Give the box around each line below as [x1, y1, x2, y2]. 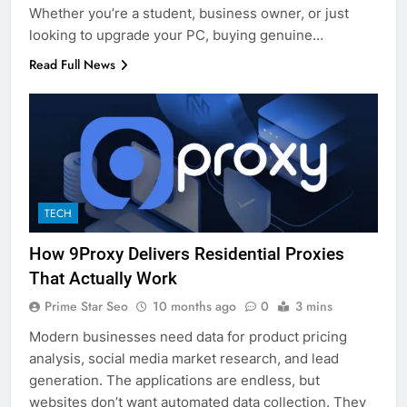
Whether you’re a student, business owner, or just [29, 4, 349, 22]
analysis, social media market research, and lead [29, 350, 339, 368]
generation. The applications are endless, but [29, 372, 320, 390]
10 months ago [153, 297, 236, 316]
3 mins [295, 297, 333, 316]
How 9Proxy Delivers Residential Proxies [29, 243, 344, 265]
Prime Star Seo [45, 297, 128, 316]
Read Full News [29, 55, 115, 74]
